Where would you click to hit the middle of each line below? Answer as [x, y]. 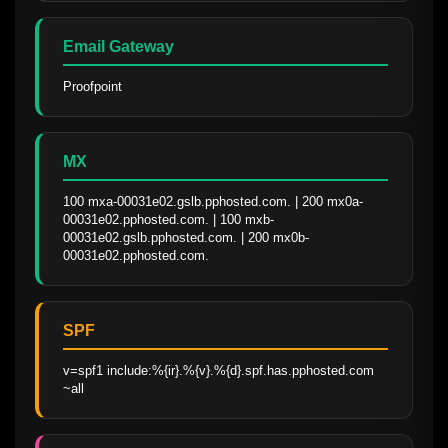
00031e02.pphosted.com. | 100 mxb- [168, 220]
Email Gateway [118, 47]
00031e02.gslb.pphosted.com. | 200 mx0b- [186, 238]
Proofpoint [92, 87]
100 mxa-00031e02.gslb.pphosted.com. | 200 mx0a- [213, 202]
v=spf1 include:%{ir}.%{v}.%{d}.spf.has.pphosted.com [218, 371]
